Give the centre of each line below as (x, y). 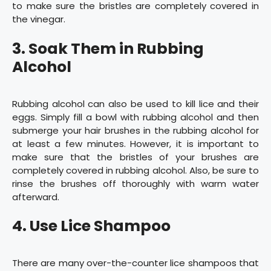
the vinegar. (39, 19)
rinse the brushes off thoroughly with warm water (135, 183)
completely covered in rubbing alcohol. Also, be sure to (135, 170)
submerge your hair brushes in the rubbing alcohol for (135, 130)
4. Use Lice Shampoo (91, 226)
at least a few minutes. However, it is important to (135, 143)
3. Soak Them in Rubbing (108, 48)
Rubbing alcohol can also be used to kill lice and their (135, 103)
